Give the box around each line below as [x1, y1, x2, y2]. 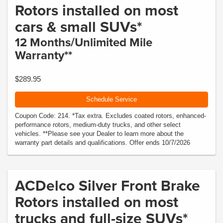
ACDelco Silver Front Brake [15, 174, 200, 196]
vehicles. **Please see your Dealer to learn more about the [15, 129, 184, 137]
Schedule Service [86, 96, 137, 103]
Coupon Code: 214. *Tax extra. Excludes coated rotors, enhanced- [15, 111, 206, 119]
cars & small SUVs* [15, 16, 142, 37]
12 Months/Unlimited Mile [15, 33, 152, 51]
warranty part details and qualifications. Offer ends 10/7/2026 [15, 138, 190, 146]
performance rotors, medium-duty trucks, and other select [15, 120, 181, 128]
